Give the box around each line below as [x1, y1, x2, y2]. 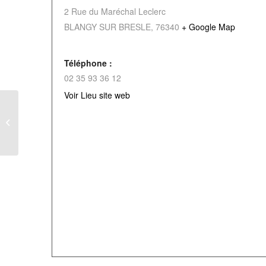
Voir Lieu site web [64, 89, 130, 101]
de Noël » [21, 125, 53, 134]
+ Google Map [182, 21, 235, 33]
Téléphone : [64, 57, 112, 69]
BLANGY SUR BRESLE [64, 21, 151, 33]
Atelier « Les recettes [21, 112, 94, 121]
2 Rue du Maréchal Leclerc [64, 5, 166, 17]
